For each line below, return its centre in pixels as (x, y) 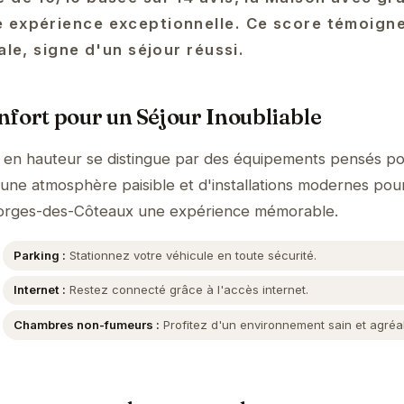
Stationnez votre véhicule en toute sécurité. (192, 255)
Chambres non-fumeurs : (87, 325)
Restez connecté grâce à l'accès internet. (188, 290)
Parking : (40, 255)
